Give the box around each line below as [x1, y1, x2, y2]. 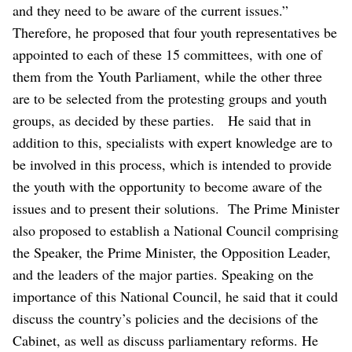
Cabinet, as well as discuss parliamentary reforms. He [13, 330, 318, 350]
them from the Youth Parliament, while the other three [13, 66, 322, 86]
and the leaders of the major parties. [13, 264, 218, 284]
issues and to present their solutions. [13, 198, 224, 218]
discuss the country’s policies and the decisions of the [13, 308, 318, 328]
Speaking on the [222, 264, 313, 284]
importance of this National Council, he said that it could [13, 286, 338, 306]
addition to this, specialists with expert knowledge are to [13, 132, 332, 152]
